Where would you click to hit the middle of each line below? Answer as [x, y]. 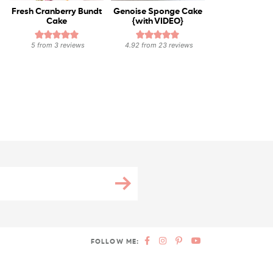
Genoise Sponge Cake [158, 12]
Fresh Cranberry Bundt [57, 12]
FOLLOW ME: [115, 241]
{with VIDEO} [158, 22]
